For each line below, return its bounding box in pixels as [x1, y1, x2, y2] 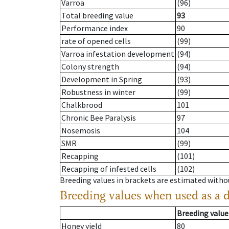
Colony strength [61, 61, 119, 72]
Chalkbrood [61, 100, 102, 110]
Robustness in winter [61, 87, 135, 98]
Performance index [61, 23, 128, 34]
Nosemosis [61, 125, 100, 136]
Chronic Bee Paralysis [61, 112, 136, 123]
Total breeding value [61, 10, 133, 21]
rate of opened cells [61, 36, 131, 47]
